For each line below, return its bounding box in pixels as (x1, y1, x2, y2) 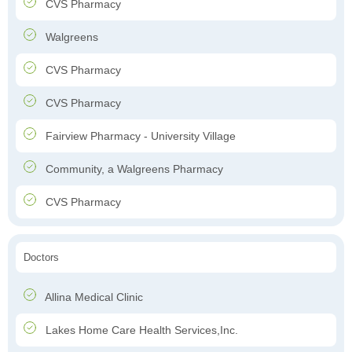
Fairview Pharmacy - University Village (42, 130, 236, 143)
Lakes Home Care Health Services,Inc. (42, 324, 238, 337)
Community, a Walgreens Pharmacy (42, 163, 223, 176)
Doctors (24, 251, 59, 264)
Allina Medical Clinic (42, 291, 143, 304)
